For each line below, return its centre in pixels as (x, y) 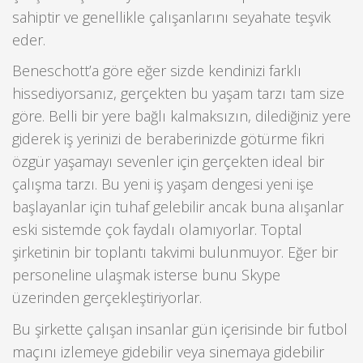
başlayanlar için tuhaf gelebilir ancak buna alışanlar (178, 207)
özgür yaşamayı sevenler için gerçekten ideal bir (168, 162)
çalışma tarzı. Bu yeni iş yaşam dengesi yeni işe (163, 184)
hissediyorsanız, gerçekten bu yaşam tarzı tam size (178, 94)
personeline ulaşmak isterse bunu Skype (146, 275)
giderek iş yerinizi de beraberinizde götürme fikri (168, 139)
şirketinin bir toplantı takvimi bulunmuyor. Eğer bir (175, 252)
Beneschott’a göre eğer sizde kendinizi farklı (157, 71)
